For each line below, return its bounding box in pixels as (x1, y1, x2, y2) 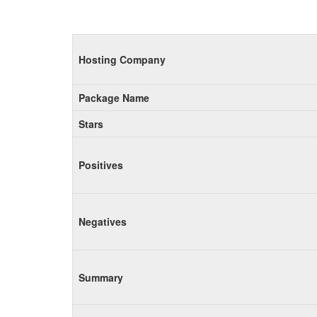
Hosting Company (79, 52, 166, 67)
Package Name (79, 91, 149, 105)
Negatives (79, 214, 127, 229)
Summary (79, 270, 123, 284)
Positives (79, 158, 123, 172)
